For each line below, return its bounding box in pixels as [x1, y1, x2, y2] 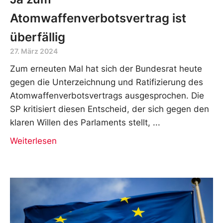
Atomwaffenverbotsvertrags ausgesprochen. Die [10, 90, 204, 101]
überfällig [10, 29, 65, 44]
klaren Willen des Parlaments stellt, [10, 117, 150, 127]
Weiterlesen [10, 135, 57, 146]
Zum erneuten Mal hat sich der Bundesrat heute [10, 63, 202, 74]
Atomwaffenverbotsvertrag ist [10, 10, 186, 25]
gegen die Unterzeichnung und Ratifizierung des [10, 77, 203, 87]
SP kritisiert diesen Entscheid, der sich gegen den [10, 104, 209, 114]
